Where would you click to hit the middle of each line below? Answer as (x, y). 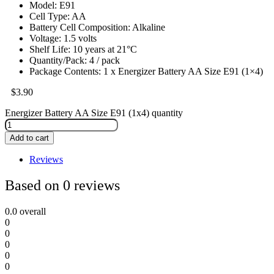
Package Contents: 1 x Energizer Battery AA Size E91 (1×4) (146, 71)
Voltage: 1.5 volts (63, 38)
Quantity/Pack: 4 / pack (75, 60)
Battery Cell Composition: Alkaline (97, 27)
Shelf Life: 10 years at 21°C (83, 49)
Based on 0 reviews (62, 185)
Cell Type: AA (58, 16)
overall (31, 211)
